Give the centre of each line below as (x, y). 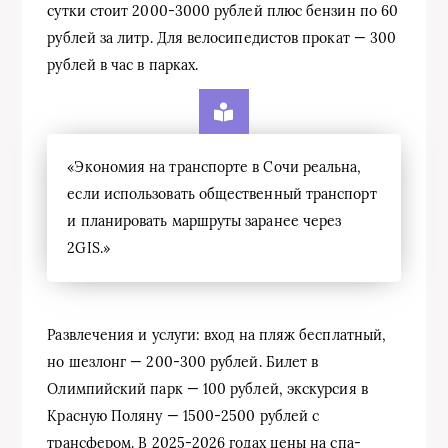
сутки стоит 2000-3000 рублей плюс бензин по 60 (223, 11)
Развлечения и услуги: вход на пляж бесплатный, (217, 335)
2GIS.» (88, 248)
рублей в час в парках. (123, 65)
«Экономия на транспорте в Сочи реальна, (214, 167)
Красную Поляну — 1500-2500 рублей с (183, 416)
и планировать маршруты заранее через (204, 221)
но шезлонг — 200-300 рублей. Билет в (183, 362)
